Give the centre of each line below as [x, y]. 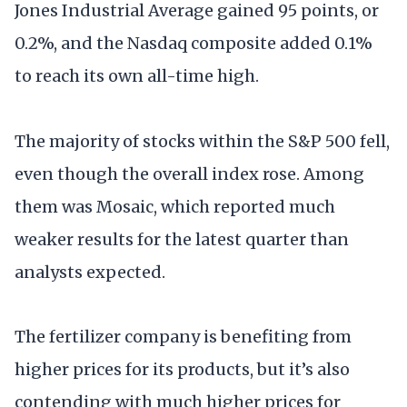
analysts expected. [90, 272]
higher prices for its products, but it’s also [182, 369]
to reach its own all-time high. [137, 76]
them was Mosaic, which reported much [175, 206]
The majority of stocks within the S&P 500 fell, [202, 141]
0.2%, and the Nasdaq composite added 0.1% [194, 44]
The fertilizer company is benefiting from [183, 336]
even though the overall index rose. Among [189, 174]
